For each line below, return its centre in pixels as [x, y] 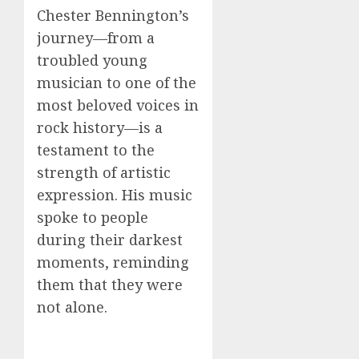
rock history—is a [100, 127]
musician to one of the [117, 83]
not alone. [72, 307]
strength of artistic [104, 172]
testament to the [96, 150]
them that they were [110, 284]
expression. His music [115, 195]
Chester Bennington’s [113, 15]
